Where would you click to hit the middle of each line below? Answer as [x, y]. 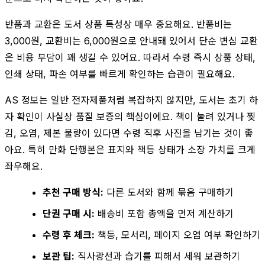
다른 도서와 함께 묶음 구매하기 [169, 192]
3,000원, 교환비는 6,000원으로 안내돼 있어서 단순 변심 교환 [131, 41]
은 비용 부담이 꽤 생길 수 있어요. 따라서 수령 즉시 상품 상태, [130, 57]
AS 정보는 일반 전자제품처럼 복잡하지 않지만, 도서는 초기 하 [131, 100]
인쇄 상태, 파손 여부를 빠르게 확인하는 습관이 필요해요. [120, 74]
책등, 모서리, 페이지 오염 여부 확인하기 [177, 235]
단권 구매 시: [69, 213]
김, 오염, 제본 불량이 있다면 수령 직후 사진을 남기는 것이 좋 [129, 133]
